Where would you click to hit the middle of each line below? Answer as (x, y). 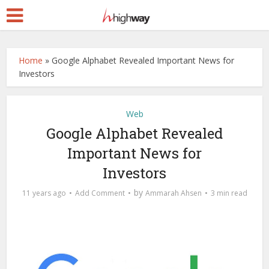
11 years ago (44, 193)
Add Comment (100, 193)
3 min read (229, 193)
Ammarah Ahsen (173, 193)
